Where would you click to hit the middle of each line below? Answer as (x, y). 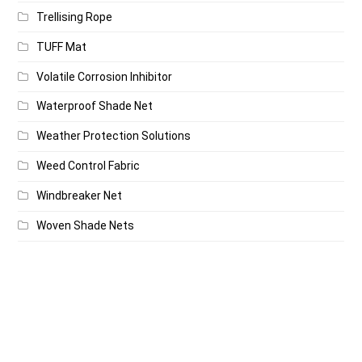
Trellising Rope (75, 17)
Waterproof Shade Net (95, 106)
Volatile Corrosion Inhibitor (105, 76)
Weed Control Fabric (88, 166)
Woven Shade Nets (86, 226)
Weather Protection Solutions (114, 136)
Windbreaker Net (80, 196)
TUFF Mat (62, 46)
